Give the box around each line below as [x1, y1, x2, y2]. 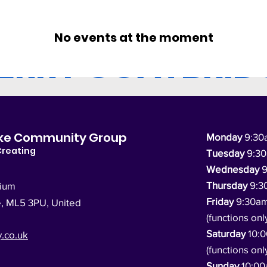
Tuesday [206, 147, 244, 159]
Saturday [206, 227, 246, 239]
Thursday [206, 179, 247, 191]
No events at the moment [54, 29, 213, 46]
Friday [206, 195, 234, 207]
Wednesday [206, 163, 259, 175]
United [51, 196, 81, 208]
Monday [206, 131, 242, 142]
